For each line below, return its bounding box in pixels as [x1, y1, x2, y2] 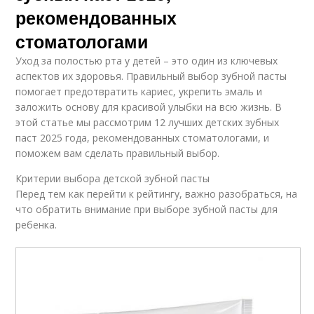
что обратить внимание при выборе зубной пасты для [15, 203, 278, 217]
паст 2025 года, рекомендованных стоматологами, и [15, 131, 270, 145]
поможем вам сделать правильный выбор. [15, 146, 220, 161]
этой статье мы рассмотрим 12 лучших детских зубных [15, 116, 280, 130]
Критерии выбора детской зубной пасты [15, 172, 210, 186]
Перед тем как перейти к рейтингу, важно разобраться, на [15, 187, 298, 201]
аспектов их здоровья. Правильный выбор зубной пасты [15, 69, 287, 83]
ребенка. [15, 218, 57, 232]
